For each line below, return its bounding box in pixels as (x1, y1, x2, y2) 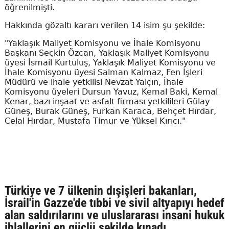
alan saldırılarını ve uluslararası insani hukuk (4, 208, 224, 223)
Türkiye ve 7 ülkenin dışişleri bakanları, (4, 184, 197, 198)
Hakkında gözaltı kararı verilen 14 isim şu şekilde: (4, 20, 205, 31)
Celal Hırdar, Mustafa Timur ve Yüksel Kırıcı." (4, 116, 186, 126)
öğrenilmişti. (4, 3, 55, 13)
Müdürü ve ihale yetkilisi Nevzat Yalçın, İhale (4, 77, 184, 87)
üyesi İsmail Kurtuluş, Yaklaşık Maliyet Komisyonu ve (4, 58, 216, 68)
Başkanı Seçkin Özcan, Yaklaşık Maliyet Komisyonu (4, 48, 209, 58)
